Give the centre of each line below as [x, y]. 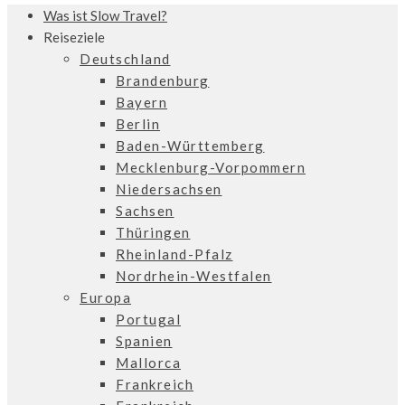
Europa [105, 297]
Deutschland [125, 58]
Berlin [138, 123]
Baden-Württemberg [190, 145]
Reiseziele [74, 37]
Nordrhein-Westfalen [194, 275]
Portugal [148, 319]
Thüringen [153, 232]
